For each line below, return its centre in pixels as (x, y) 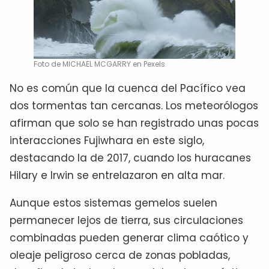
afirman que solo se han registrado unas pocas (134, 123)
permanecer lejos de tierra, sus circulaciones (126, 220)
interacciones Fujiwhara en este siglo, (107, 140)
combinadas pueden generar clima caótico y (129, 237)
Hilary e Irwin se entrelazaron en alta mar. (117, 175)
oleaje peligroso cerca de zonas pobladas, (120, 255)
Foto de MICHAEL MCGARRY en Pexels (99, 64)
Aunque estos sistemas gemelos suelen (113, 203)
